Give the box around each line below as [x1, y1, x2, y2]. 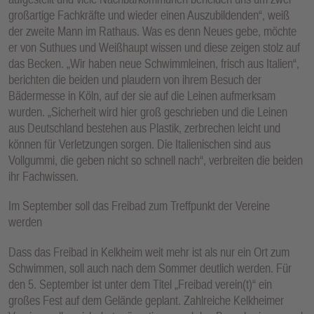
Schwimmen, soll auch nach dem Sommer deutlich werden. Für [8, 260, 292, 275]
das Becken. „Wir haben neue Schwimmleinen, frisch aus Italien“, [8, 55, 299, 71]
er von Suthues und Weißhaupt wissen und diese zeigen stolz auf [8, 39, 300, 55]
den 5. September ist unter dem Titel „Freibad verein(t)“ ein [8, 276, 272, 292]
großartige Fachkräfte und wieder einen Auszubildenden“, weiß [8, 7, 289, 22]
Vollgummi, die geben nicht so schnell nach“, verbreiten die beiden [8, 152, 303, 168]
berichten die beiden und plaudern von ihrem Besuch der [8, 71, 261, 87]
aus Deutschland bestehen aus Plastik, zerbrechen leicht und [8, 120, 280, 135]
